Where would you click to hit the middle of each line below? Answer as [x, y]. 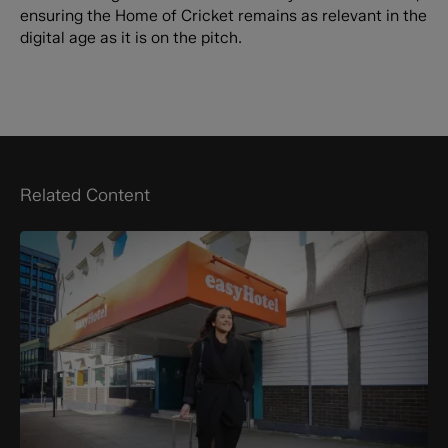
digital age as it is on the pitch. [130, 38]
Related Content [84, 194]
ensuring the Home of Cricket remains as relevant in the [223, 16]
